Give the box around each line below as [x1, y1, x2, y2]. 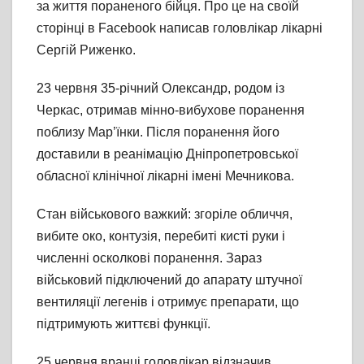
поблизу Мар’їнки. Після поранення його [37, 125, 279, 140]
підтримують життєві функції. [37, 317, 210, 331]
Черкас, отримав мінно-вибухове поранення [37, 103, 305, 118]
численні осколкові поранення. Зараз [37, 251, 262, 266]
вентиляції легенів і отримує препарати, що [37, 295, 299, 310]
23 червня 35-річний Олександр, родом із [37, 81, 284, 96]
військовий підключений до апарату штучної [37, 273, 302, 288]
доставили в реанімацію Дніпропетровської [37, 147, 298, 162]
